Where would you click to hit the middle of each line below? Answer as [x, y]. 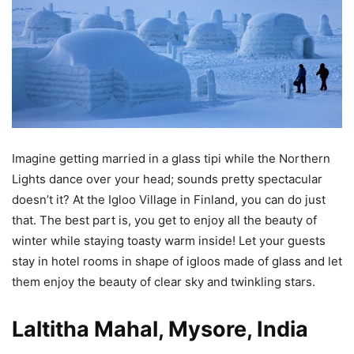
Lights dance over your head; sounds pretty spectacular [167, 179]
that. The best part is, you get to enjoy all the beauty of [164, 220]
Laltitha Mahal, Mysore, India [160, 330]
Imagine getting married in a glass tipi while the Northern [171, 159]
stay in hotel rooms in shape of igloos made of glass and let [177, 262]
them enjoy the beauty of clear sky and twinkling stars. [164, 282]
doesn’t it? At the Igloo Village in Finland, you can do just [169, 200]
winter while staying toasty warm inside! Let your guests [169, 241]
